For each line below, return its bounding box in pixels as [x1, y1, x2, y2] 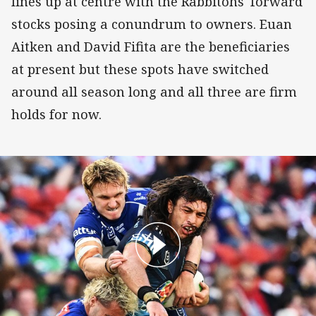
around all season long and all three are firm [11, 83, 297, 100]
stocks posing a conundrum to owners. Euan [11, 15, 292, 32]
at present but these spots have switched [11, 60, 269, 78]
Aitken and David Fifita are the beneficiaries [11, 37, 290, 55]
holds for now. [11, 105, 105, 123]
